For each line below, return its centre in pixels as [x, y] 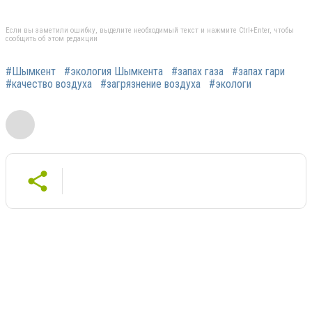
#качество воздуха [49, 84]
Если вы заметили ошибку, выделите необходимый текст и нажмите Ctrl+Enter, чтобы [150, 30]
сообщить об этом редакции [52, 38]
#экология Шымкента [114, 71]
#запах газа [197, 71]
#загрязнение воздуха [150, 84]
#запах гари [258, 71]
